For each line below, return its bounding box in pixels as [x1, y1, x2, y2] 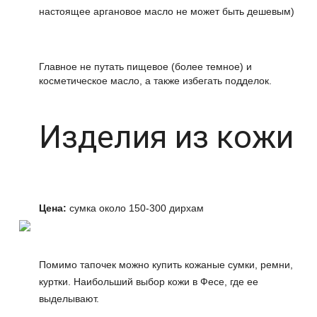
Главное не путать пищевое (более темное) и [39, 61, 252, 72]
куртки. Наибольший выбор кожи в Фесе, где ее [39, 276, 258, 287]
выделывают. [39, 293, 99, 304]
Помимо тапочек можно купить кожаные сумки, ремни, [39, 259, 293, 270]
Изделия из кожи [39, 118, 294, 156]
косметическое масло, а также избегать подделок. [39, 75, 272, 86]
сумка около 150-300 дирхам [67, 202, 204, 214]
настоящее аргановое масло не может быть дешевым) [39, 6, 294, 17]
